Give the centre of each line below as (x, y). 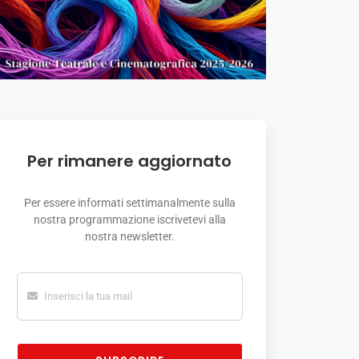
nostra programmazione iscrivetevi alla (129, 219)
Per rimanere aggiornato (130, 161)
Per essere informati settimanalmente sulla (129, 202)
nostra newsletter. (129, 236)
